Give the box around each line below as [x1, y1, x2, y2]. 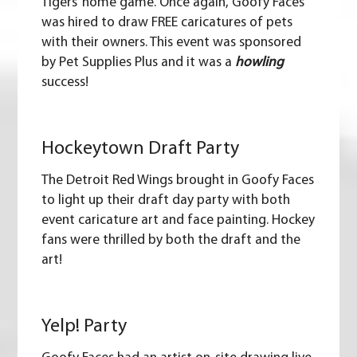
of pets [246, 16, 293, 30]
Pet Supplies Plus [59, 56, 159, 70]
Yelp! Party [41, 317, 127, 337]
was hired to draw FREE [41, 16, 182, 30]
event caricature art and [41, 214, 188, 228]
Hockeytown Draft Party [41, 139, 240, 159]
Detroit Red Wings [66, 174, 174, 188]
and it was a [158, 56, 236, 70]
